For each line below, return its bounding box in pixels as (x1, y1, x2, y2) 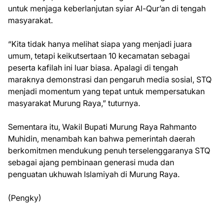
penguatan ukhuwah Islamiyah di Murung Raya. (8, 169, 180, 179)
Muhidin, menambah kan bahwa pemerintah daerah (8, 134, 195, 144)
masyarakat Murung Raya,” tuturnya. (8, 98, 140, 108)
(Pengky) (8, 193, 41, 203)
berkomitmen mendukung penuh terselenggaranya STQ (8, 146, 210, 155)
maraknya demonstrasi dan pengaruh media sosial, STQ (8, 74, 212, 84)
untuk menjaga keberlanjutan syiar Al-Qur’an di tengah (8, 3, 206, 13)
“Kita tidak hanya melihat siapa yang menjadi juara (8, 39, 192, 49)
